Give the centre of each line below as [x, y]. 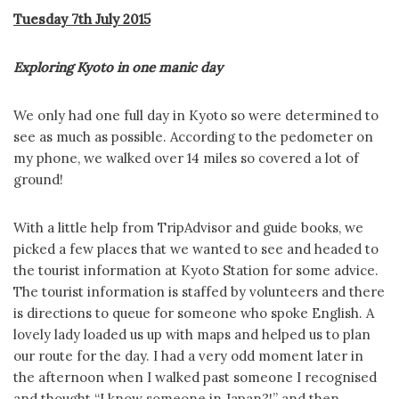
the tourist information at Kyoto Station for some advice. [196, 270]
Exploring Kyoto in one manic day [118, 67]
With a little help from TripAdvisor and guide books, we [188, 228]
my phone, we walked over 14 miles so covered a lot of [186, 158]
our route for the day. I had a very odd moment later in [188, 356]
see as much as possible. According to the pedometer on [193, 137]
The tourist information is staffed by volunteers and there [199, 292]
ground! [38, 179]
